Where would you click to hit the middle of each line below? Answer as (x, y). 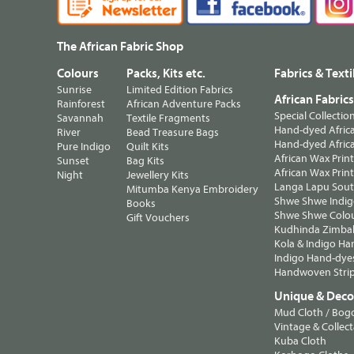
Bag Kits (145, 160)
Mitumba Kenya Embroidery (192, 189)
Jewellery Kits (158, 175)
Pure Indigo (84, 146)
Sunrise (74, 89)
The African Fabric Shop (120, 46)
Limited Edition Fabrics (180, 89)
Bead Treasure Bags (173, 132)
